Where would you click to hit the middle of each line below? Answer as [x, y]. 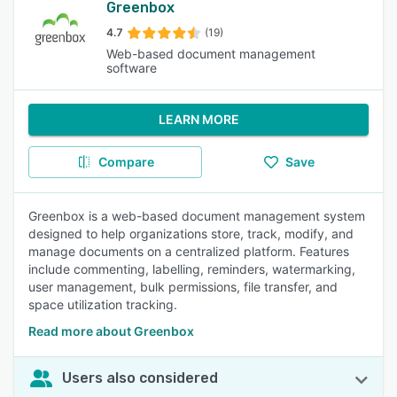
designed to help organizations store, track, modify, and [191, 234]
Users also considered [140, 378]
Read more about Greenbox [111, 331]
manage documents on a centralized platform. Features [189, 251]
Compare [126, 162]
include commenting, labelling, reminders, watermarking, [192, 269]
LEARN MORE [198, 119]
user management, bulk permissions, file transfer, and [183, 287]
